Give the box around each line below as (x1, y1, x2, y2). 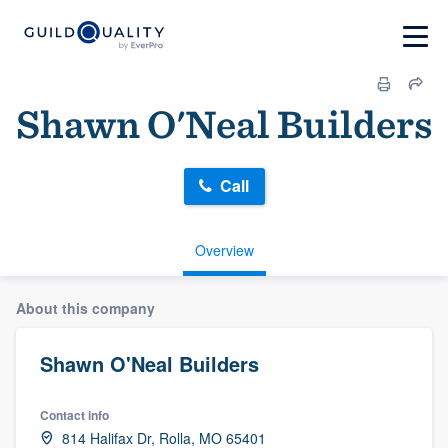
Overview (194, 239, 254, 260)
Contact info (40, 405, 109, 424)
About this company (16, 297, 155, 318)
